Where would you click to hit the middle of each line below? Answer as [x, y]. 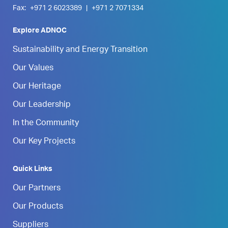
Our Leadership [42, 106]
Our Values [33, 69]
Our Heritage [37, 87]
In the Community [46, 124]
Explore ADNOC [40, 31]
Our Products [38, 207]
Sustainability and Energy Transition [80, 51]
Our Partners [37, 189]
